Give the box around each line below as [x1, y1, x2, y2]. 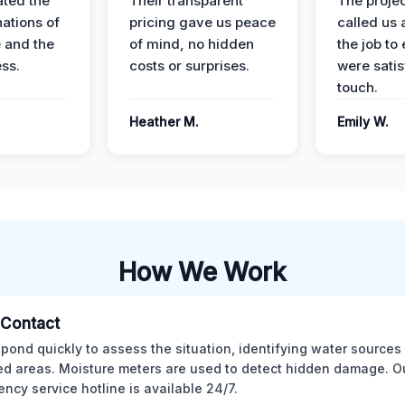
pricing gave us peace [129, 14, 276, 31]
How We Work [118, 257, 287, 287]
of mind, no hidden [129, 35, 254, 52]
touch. [337, 79, 378, 96]
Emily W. [337, 114, 389, 129]
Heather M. [129, 114, 199, 129]
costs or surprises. [129, 57, 250, 74]
